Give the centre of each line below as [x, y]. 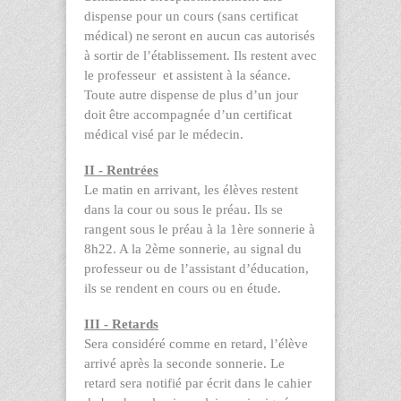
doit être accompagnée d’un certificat [188, 114]
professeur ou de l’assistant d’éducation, [196, 268]
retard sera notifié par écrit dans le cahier [198, 383]
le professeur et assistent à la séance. [188, 75]
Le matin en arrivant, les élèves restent [191, 189]
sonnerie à [285, 229]
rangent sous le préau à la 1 [161, 229]
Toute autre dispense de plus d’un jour [191, 94]
